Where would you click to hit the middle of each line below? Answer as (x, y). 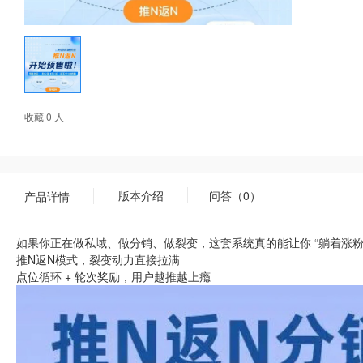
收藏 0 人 (44, 116)
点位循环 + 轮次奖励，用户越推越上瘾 (113, 276)
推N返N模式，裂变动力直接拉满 (98, 259)
